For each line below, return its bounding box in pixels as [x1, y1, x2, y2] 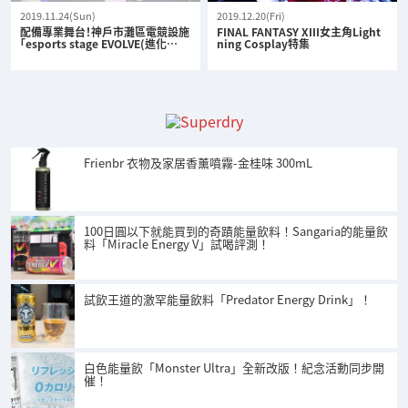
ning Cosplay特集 [217, 35, 311, 51]
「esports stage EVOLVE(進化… [20, 35, 178, 51]
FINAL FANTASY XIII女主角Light [217, 23, 382, 39]
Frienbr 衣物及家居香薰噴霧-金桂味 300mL [84, 154, 312, 172]
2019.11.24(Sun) [20, 7, 96, 23]
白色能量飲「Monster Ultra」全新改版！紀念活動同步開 [84, 359, 384, 377]
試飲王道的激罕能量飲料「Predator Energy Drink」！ [84, 291, 372, 309]
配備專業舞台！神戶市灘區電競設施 [20, 23, 189, 39]
